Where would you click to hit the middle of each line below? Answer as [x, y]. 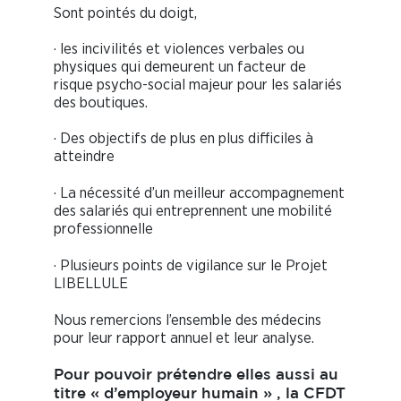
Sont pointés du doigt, [125, 13]
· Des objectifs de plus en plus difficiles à [183, 139]
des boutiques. [101, 103]
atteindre [84, 157]
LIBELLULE [91, 284]
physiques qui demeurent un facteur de [180, 67]
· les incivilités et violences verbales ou [179, 49]
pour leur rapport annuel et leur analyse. [184, 338]
